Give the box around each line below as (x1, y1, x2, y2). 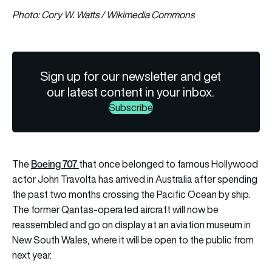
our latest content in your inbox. (47, 83, 215, 100)
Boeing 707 (31, 156, 79, 171)
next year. (12, 248, 61, 262)
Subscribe (108, 100, 153, 114)
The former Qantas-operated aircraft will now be (12, 202, 219, 216)
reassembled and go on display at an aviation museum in (12, 217, 251, 231)
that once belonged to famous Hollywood (79, 157, 258, 171)
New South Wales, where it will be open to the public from (12, 233, 254, 246)
